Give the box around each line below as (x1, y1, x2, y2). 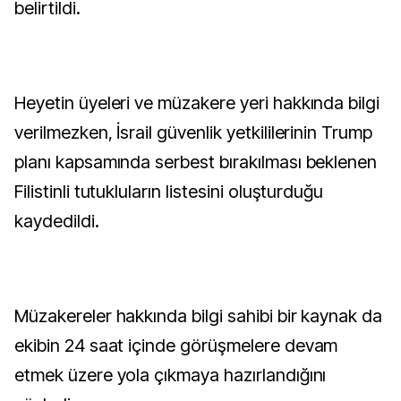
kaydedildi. (14, 210, 99, 232)
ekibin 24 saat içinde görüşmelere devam (14, 335, 338, 356)
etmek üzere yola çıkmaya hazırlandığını (14, 364, 327, 386)
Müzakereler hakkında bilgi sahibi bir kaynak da (14, 305, 383, 327)
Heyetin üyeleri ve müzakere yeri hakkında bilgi (14, 92, 380, 114)
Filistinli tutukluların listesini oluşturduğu (14, 181, 324, 202)
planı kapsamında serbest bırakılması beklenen (14, 151, 378, 173)
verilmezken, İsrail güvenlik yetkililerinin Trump (14, 122, 373, 143)
